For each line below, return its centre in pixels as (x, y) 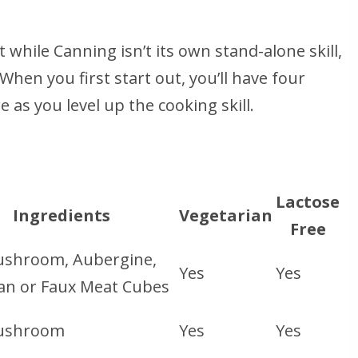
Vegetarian (226, 215)
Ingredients (62, 215)
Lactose (308, 201)
